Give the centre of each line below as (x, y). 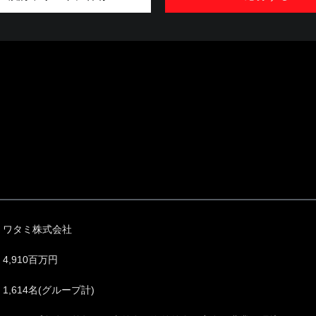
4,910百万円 (30, 260)
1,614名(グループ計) (49, 290)
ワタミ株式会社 (37, 229)
